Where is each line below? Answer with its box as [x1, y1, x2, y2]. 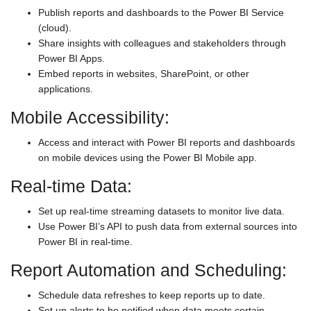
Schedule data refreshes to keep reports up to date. [38, 289, 265, 301]
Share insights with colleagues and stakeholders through [38, 37, 286, 49]
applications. [38, 83, 93, 94]
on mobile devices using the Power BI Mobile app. [38, 151, 257, 163]
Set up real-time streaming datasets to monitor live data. [38, 205, 285, 217]
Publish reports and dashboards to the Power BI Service [38, 6, 284, 18]
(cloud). [38, 22, 72, 33]
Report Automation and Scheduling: [10, 260, 287, 280]
